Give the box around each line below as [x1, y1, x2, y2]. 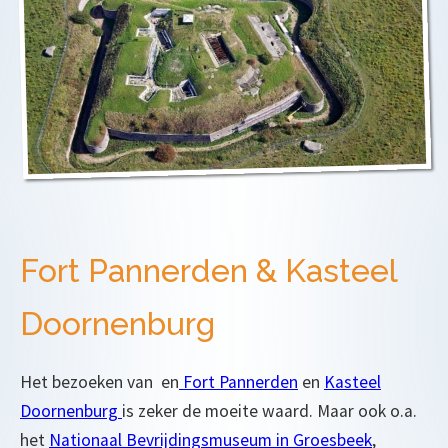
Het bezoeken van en [20, 370, 179, 393]
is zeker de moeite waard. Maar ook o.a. [122, 399, 417, 422]
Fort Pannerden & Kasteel [20, 251, 397, 289]
